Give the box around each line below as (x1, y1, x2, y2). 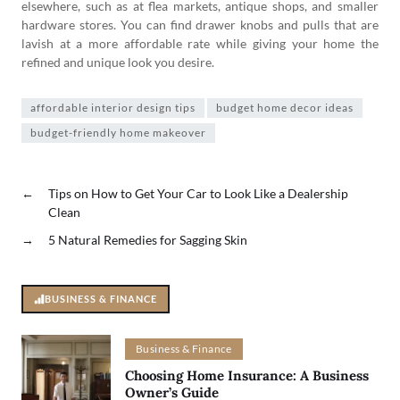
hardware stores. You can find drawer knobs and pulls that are (21, 16, 379, 32)
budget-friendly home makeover (30, 125, 206, 139)
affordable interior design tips (30, 100, 196, 114)
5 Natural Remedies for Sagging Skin (48, 231, 247, 247)
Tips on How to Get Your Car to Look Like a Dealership (48, 185, 348, 201)
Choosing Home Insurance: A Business (125, 367, 369, 385)
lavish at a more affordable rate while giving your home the (21, 35, 379, 51)
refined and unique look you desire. (21, 54, 214, 70)
